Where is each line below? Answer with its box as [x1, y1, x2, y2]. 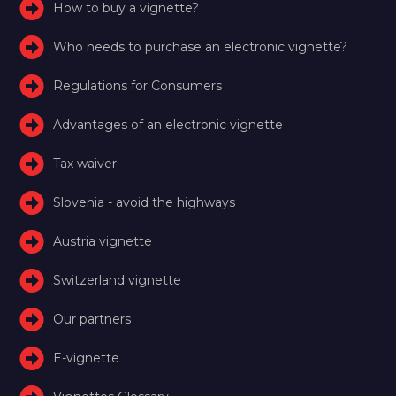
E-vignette [53, 349, 120, 366]
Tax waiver [53, 155, 118, 171]
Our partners [53, 310, 132, 327]
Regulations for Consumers [53, 77, 223, 94]
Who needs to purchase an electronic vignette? [53, 38, 348, 55]
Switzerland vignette [53, 271, 182, 288]
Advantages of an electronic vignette [53, 116, 284, 133]
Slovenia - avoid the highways [53, 194, 236, 210]
